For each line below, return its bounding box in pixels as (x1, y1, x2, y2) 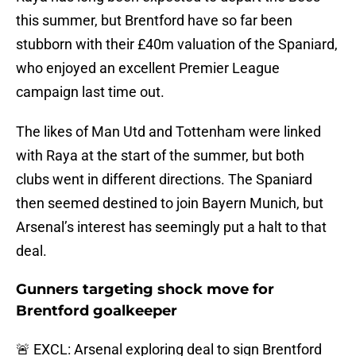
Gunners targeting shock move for (16, 281, 274, 299)
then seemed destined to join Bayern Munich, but (16, 195, 323, 212)
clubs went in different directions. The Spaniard (16, 171, 312, 188)
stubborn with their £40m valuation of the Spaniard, (16, 36, 338, 53)
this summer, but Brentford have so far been (16, 12, 292, 29)
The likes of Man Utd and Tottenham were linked (16, 123, 321, 141)
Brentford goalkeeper (16, 302, 177, 320)
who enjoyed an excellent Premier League (16, 60, 280, 77)
